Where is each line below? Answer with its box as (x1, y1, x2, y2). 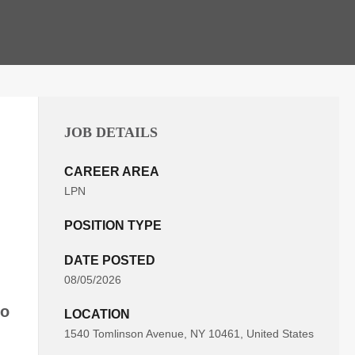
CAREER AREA (64, 165, 159, 178)
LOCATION (64, 307, 130, 321)
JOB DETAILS (64, 124, 158, 140)
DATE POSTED (64, 254, 155, 267)
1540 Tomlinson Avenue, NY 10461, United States (64, 327, 314, 340)
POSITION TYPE (64, 219, 162, 232)
